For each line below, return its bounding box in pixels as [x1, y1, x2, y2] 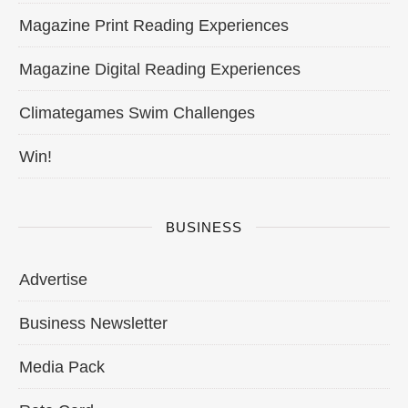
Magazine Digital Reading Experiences [19, 59, 301, 78]
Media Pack [19, 357, 105, 376]
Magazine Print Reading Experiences [19, 15, 289, 35]
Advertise [19, 270, 87, 289]
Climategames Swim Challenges [19, 103, 255, 122]
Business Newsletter [19, 313, 168, 332]
